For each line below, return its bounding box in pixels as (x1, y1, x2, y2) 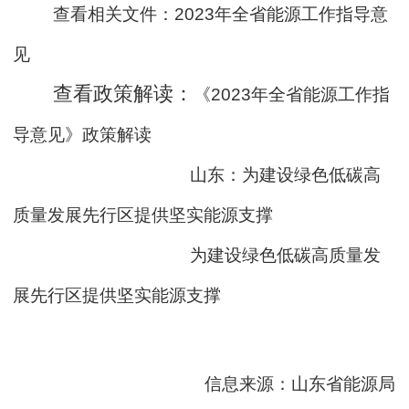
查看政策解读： (52, 82, 194, 106)
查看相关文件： (52, 5, 174, 25)
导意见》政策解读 (13, 125, 152, 145)
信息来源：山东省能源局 (204, 374, 396, 394)
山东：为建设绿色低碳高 (189, 165, 381, 185)
